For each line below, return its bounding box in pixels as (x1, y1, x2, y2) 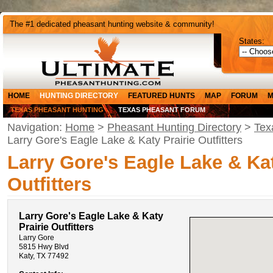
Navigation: (7, 121, 65, 133)
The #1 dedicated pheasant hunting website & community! (10, 19, 214, 29)
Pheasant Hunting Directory (107, 121, 241, 133)
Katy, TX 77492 (19, 252, 69, 261)
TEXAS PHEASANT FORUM (118, 106, 205, 113)
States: (239, 37, 264, 46)
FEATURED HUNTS (128, 91, 195, 100)
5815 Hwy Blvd (19, 243, 69, 252)
